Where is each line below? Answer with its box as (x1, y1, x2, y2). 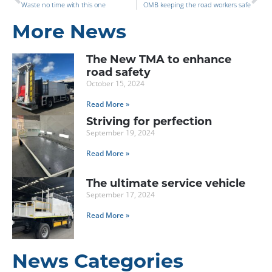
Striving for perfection (86, 114, 212, 128)
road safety (86, 65, 151, 79)
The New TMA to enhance (86, 52, 231, 66)
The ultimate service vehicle (86, 176, 245, 190)
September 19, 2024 (86, 127, 155, 138)
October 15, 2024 (86, 78, 144, 89)
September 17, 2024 (86, 189, 155, 200)
